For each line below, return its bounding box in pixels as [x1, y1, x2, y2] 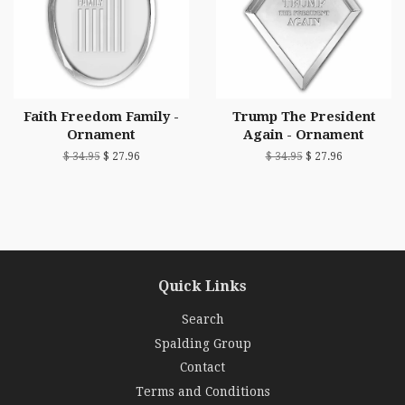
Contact [180, 360, 225, 375]
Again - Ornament [243, 127, 364, 143]
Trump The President [231, 109, 376, 125]
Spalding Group [154, 335, 251, 351]
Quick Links [158, 278, 247, 296]
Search [181, 312, 224, 327]
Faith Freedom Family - [24, 109, 179, 125]
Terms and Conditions [135, 383, 270, 399]
